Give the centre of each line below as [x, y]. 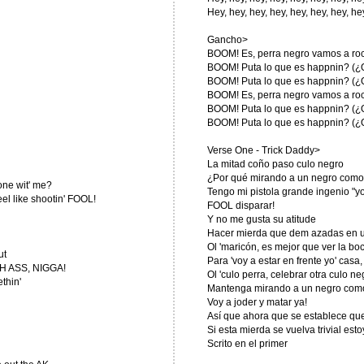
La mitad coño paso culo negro [275, 164]
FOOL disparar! [240, 206]
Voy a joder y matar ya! [257, 302]
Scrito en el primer [247, 344]
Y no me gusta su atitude [261, 219]
